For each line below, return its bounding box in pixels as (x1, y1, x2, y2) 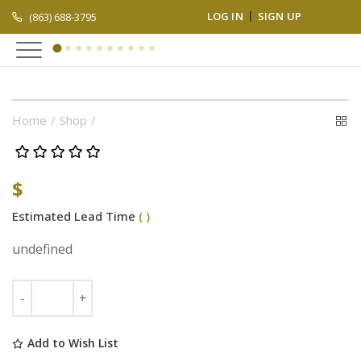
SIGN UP (257, 8, 302, 23)
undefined (12, 240, 73, 259)
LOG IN (206, 8, 243, 23)
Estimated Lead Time (12, 208, 139, 225)
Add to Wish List (27, 335, 118, 351)
